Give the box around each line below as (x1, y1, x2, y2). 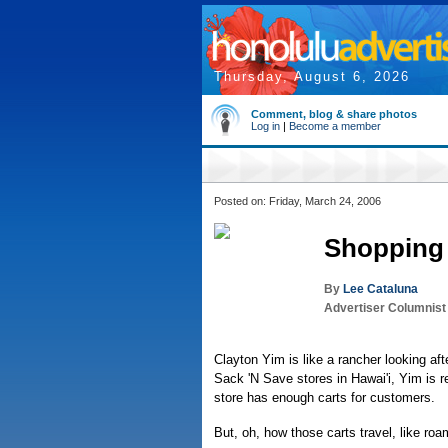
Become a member (289, 120, 381, 132)
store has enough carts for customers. (214, 390, 435, 405)
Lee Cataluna (343, 282, 418, 296)
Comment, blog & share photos (251, 108, 417, 120)
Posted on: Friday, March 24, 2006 (214, 195, 381, 207)
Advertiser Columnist (324, 301, 446, 315)
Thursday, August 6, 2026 (214, 69, 410, 84)
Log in (251, 120, 280, 132)
